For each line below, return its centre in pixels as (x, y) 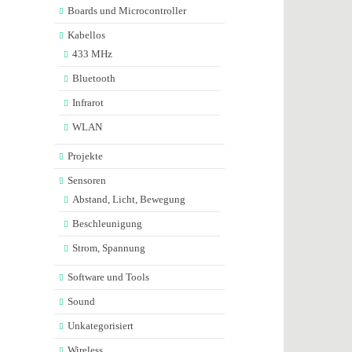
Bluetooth (93, 78)
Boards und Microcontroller (126, 11)
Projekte (85, 156)
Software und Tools (108, 277)
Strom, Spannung (108, 248)
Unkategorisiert (100, 326)
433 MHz (92, 54)
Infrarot (88, 103)
